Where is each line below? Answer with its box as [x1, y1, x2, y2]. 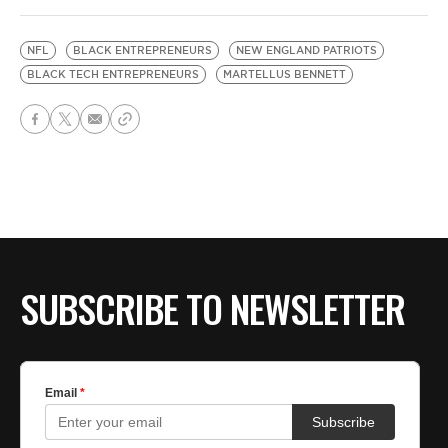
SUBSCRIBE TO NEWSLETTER [20, 280, 405, 337]
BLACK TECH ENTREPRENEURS [27, 68, 199, 81]
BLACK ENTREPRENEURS [73, 44, 212, 57]
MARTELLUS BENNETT [223, 68, 346, 81]
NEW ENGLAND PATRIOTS [236, 44, 377, 57]
